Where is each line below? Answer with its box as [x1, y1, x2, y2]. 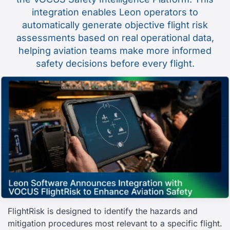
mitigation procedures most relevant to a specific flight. [8, 218, 222, 229]
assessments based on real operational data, [16, 32, 214, 43]
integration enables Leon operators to [32, 7, 198, 17]
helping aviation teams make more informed [18, 45, 212, 56]
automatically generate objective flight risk [22, 20, 208, 30]
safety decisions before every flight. [35, 58, 195, 69]
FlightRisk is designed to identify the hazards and [8, 206, 198, 217]
